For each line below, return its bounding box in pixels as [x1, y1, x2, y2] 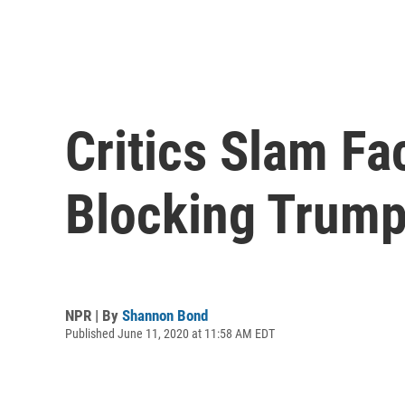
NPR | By [65, 306, 122, 325]
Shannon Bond [122, 306, 208, 325]
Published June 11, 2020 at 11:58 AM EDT [65, 325, 275, 341]
